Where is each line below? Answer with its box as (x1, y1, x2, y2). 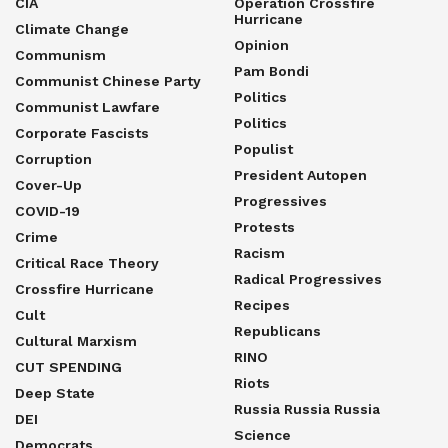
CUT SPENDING (15, 358, 122, 375)
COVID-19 (15, 202, 81, 219)
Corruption (15, 150, 92, 167)
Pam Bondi (234, 62, 309, 79)
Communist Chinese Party (15, 72, 201, 89)
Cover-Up (15, 176, 82, 193)
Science (234, 426, 291, 443)
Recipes (234, 296, 290, 313)
